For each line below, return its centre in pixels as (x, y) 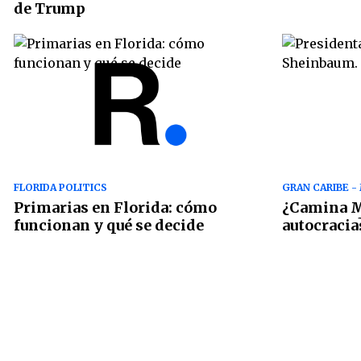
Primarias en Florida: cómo (115, 208)
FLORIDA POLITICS (60, 188)
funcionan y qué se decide (109, 226)
